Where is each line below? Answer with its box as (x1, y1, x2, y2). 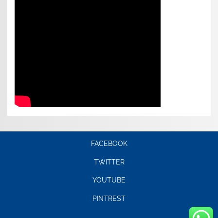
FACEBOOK (91, 139, 127, 147)
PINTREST (92, 195, 126, 203)
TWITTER (93, 158, 125, 166)
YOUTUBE (92, 176, 126, 184)
